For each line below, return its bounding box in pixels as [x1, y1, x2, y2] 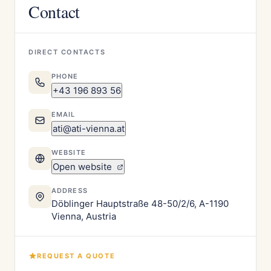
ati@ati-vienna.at [53, 123, 125, 134]
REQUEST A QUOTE [37, 252, 116, 260]
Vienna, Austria [51, 211, 116, 222]
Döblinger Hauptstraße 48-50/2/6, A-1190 [51, 198, 229, 209]
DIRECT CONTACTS [28, 48, 106, 56]
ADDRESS [51, 186, 88, 195]
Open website [53, 161, 114, 172]
